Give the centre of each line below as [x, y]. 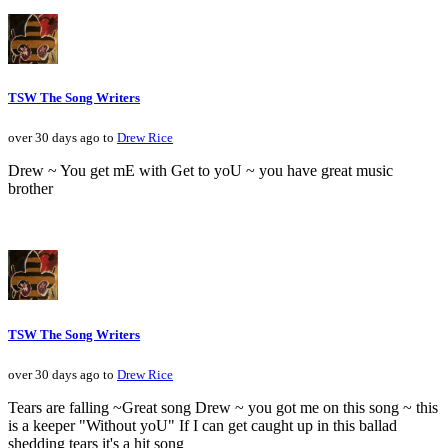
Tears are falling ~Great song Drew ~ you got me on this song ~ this [223, 407]
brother [30, 189]
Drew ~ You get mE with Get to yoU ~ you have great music [200, 171]
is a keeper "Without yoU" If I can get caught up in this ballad [202, 425]
